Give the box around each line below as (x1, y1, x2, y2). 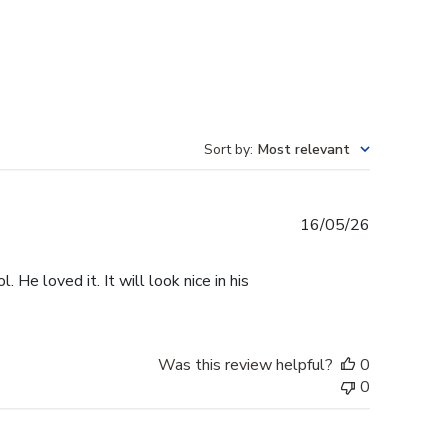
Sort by (204, 140, 250, 160)
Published (369, 213, 439, 236)
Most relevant (258, 140, 350, 160)
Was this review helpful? (158, 354, 333, 377)
